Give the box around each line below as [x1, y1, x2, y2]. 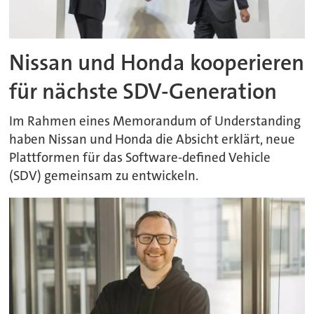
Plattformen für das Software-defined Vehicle [9, 149, 271, 166]
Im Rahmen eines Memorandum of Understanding [9, 112, 301, 130]
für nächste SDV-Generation [9, 77, 278, 107]
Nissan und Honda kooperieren [9, 48, 305, 78]
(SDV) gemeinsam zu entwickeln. [9, 167, 199, 184]
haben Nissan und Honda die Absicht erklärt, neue [9, 130, 296, 148]
